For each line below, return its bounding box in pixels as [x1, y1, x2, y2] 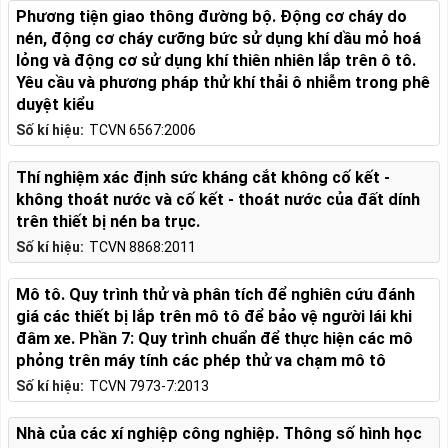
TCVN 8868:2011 [89, 238, 196, 255]
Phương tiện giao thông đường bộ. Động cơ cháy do [16, 6, 407, 26]
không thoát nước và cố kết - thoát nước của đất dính [16, 189, 420, 209]
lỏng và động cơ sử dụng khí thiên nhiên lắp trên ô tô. [16, 50, 416, 70]
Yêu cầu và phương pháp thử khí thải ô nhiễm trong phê [16, 72, 430, 92]
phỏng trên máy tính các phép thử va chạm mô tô [16, 350, 386, 370]
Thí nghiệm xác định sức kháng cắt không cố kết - [16, 167, 390, 187]
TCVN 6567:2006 [89, 121, 196, 138]
